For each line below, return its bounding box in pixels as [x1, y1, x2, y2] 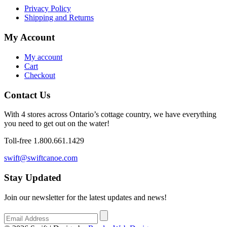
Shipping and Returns [24, 13, 94, 22]
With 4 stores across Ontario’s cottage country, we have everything [4, 110, 216, 119]
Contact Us [4, 89, 50, 100]
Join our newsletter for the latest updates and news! [4, 193, 167, 202]
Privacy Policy [24, 4, 71, 13]
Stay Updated [4, 172, 61, 183]
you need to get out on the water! [4, 119, 109, 128]
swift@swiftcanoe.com [4, 154, 78, 163]
